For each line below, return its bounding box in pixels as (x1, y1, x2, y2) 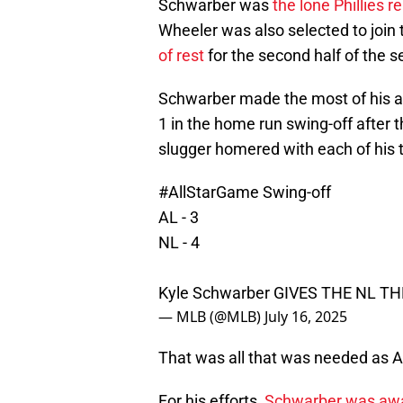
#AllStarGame (158, 183, 259, 202)
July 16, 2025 (264, 307, 347, 327)
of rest (158, 46, 204, 66)
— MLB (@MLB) (158, 307, 264, 327)
